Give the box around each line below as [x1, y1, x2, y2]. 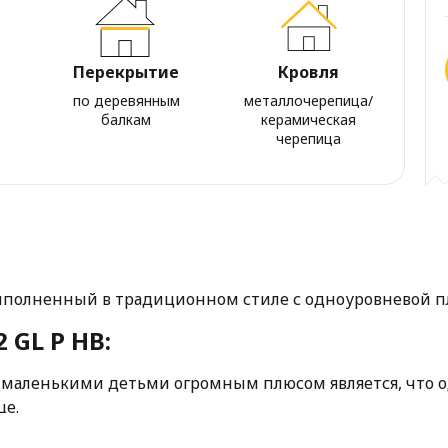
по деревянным [72, 90, 180, 110]
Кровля [278, 60, 340, 83]
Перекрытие [73, 60, 180, 83]
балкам [101, 109, 152, 129]
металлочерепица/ [244, 90, 374, 110]
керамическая [261, 109, 357, 129]
